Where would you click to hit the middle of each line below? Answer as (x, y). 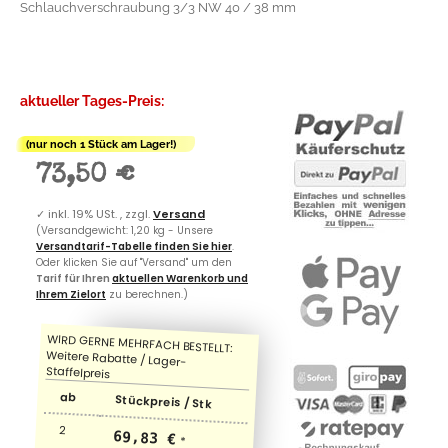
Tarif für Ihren (74, 278)
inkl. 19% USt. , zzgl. (100, 213)
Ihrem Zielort (71, 294)
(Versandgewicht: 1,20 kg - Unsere (124, 230)
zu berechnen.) (147, 294)
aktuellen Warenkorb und (180, 278)
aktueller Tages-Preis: (92, 100)
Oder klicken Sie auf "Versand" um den (134, 262)
